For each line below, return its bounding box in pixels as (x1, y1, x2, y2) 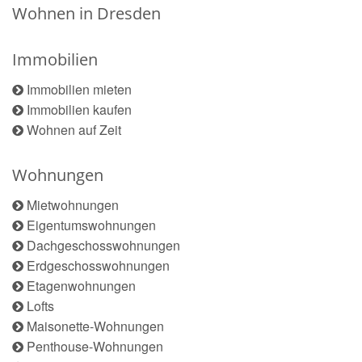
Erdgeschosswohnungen (27, 256, 170, 276)
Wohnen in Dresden (12, 2, 161, 25)
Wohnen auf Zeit (27, 120, 121, 140)
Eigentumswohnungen (27, 216, 156, 235)
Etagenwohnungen (27, 276, 136, 296)
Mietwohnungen (27, 196, 119, 215)
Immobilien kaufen (27, 100, 132, 120)
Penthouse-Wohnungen (27, 337, 163, 356)
